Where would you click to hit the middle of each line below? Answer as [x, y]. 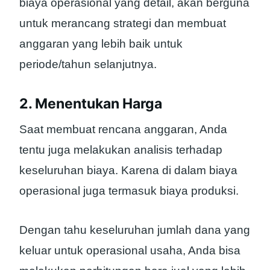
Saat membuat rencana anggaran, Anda [123, 129]
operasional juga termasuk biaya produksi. [129, 190]
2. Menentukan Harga [91, 104]
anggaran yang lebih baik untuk [101, 43]
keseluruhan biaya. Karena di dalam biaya [128, 170]
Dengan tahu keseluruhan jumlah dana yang [135, 230]
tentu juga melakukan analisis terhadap [121, 149]
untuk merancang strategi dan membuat [123, 23]
